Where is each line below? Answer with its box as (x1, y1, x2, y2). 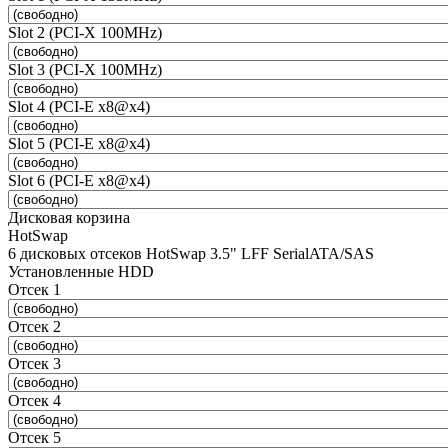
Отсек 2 (8, 317, 61, 335)
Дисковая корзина (8, 208, 130, 226)
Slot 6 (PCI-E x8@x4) (8, 171, 150, 189)
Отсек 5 (8, 428, 61, 446)
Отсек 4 (8, 391, 61, 409)
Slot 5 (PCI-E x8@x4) (8, 134, 150, 152)
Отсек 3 (8, 354, 61, 372)
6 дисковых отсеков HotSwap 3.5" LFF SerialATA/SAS (8, 244, 374, 262)
